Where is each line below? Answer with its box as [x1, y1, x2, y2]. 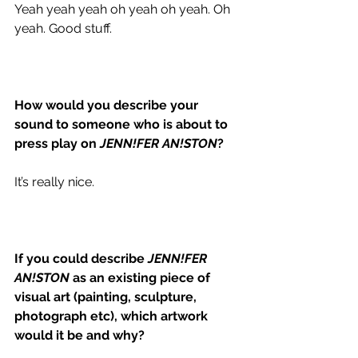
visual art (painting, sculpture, [14, 288, 200, 304]
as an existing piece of [70, 269, 213, 285]
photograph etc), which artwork [14, 308, 211, 324]
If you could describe [14, 250, 148, 266]
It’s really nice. [14, 173, 97, 189]
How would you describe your [14, 97, 201, 113]
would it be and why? [14, 327, 145, 343]
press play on [14, 135, 100, 151]
